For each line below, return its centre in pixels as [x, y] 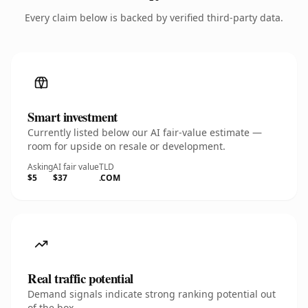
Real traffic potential [80, 278]
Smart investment [73, 117]
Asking [40, 167]
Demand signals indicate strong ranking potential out [152, 294]
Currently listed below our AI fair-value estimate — [145, 132]
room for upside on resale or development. [126, 146]
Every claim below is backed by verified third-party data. [154, 18]
